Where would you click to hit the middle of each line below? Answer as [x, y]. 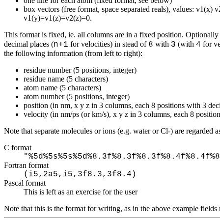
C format [18, 147]
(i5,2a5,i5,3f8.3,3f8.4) [80, 174]
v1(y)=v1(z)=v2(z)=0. [58, 18]
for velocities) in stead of [108, 44]
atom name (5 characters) [62, 87]
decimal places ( [29, 44]
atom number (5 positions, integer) [77, 96]
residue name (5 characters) [66, 79]
